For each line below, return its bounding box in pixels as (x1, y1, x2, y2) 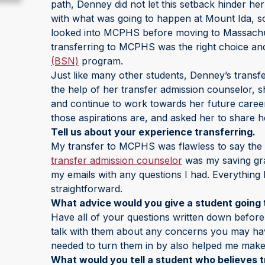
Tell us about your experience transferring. (50, 125, 256, 138)
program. (78, 54, 123, 67)
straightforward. (50, 182, 122, 195)
